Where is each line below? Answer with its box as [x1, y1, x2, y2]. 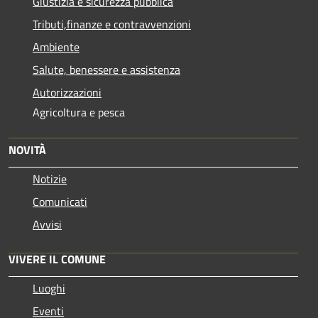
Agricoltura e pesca [33, 103, 125, 121]
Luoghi [33, 279, 65, 297]
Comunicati [33, 192, 87, 210]
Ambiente [33, 38, 79, 55]
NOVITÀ [9, 141, 46, 158]
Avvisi [33, 215, 62, 233]
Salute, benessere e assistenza [33, 60, 180, 78]
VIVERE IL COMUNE [9, 250, 106, 268]
